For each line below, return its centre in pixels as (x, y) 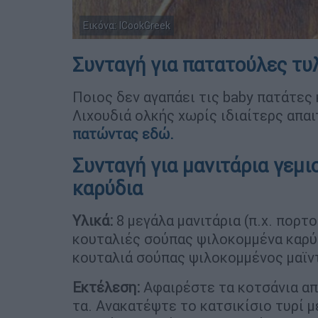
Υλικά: (94, 220)
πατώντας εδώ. (123, 133)
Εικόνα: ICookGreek (127, 25)
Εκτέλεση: (108, 287)
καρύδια (108, 188)
